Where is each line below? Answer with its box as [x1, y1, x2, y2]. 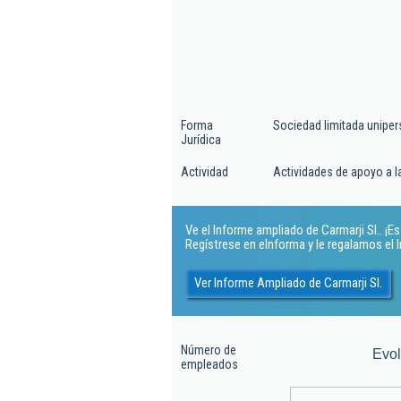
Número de [181, 343, 236, 357]
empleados [181, 357, 238, 371]
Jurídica [181, 132, 221, 147]
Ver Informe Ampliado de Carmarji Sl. [194, 274, 382, 291]
